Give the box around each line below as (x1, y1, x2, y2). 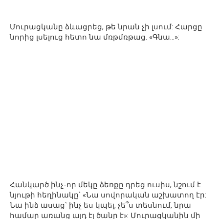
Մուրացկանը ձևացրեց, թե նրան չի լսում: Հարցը (10, 22, 202, 32)
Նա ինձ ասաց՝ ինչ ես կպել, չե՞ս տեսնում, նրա (10, 201, 191, 210)
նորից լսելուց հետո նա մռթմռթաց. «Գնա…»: (10, 33, 179, 42)
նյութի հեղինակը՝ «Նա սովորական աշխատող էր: (10, 191, 206, 200)
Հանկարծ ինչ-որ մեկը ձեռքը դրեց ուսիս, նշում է (10, 180, 201, 190)
